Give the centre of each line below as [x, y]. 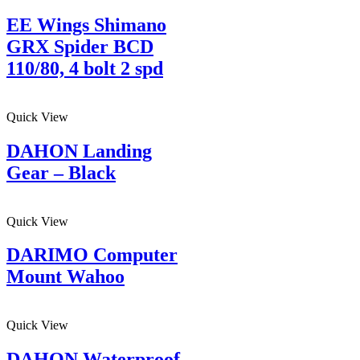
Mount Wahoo [65, 277]
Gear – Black [61, 172]
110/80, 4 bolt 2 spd [85, 68]
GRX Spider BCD [80, 46]
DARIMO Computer [92, 255]
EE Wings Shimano [86, 25]
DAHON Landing [79, 151]
